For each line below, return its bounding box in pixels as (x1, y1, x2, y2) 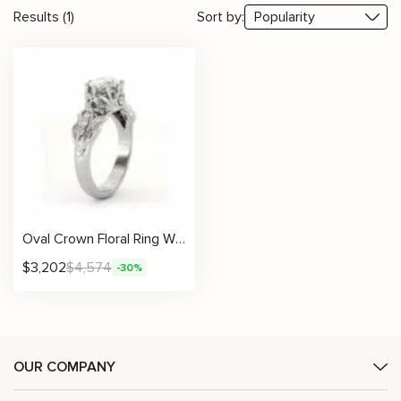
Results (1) (13, 8, 74, 26)
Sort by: (197, 8, 244, 26)
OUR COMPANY (13, 358, 115, 376)
